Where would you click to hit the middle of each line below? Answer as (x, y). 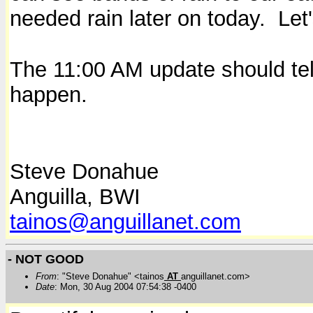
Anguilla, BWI (75, 197)
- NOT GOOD (46, 259)
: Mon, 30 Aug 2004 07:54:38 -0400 (125, 286)
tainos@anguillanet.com (125, 222)
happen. (49, 95)
